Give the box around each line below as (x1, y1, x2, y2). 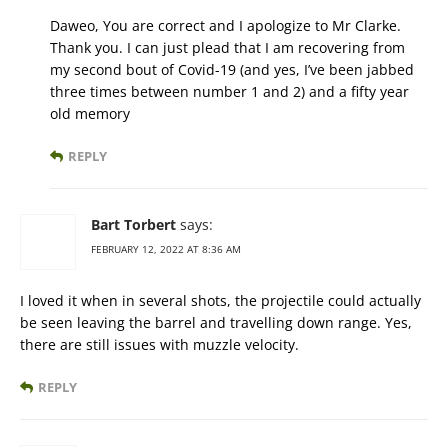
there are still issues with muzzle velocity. (20, 335, 299, 355)
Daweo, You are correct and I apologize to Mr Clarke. (50, 16, 401, 36)
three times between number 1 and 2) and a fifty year (50, 82, 409, 102)
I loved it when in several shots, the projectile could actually (20, 291, 421, 311)
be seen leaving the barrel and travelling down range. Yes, (20, 313, 412, 333)
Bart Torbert (91, 215, 176, 235)
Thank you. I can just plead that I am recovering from (50, 38, 405, 58)
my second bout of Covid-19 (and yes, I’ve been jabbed (50, 60, 414, 80)
